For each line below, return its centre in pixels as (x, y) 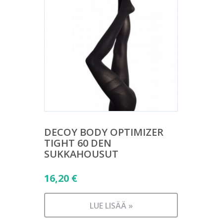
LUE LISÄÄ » (111, 205)
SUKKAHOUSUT (81, 154)
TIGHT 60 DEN (78, 143)
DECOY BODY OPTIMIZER (104, 132)
